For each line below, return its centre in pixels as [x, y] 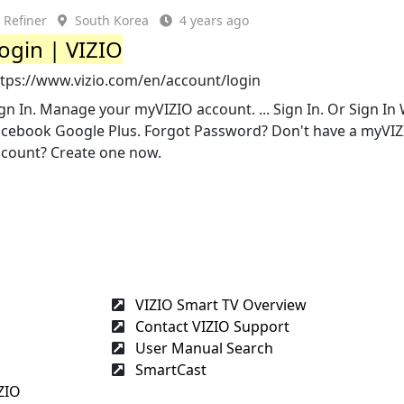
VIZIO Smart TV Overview [219, 304]
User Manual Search [202, 348]
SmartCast [169, 369]
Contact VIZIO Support [211, 326]
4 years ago [215, 20]
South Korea [112, 20]
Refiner [26, 20]
